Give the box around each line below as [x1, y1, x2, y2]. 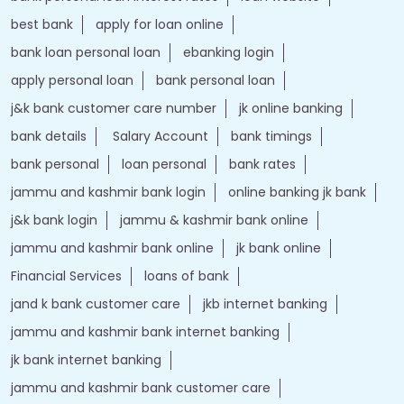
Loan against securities [124, 78, 269, 96]
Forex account [11, 78, 102, 96]
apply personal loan [11, 189, 133, 207]
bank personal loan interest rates [11, 106, 218, 124]
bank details [11, 245, 87, 263]
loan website [241, 106, 320, 124]
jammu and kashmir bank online [11, 357, 214, 375]
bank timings [231, 245, 312, 263]
